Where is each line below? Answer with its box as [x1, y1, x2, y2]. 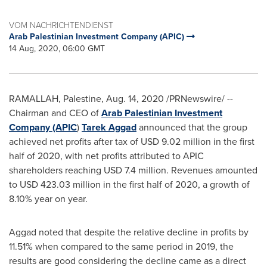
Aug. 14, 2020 [106, 92, 164, 105]
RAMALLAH [9, 92, 58, 105]
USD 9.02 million [141, 135, 211, 148]
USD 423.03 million [20, 178, 101, 191]
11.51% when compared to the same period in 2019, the [9, 240, 234, 253]
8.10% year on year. [9, 192, 95, 206]
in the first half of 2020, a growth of [101, 178, 250, 191]
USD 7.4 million [104, 163, 166, 177]
